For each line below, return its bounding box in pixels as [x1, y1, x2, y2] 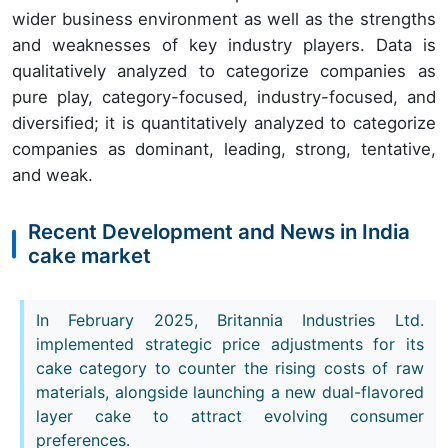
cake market [28, 243, 151, 269]
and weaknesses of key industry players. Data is [12, 35, 436, 56]
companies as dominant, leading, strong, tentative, [12, 139, 436, 160]
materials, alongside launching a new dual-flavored [36, 381, 424, 402]
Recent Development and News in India [28, 219, 410, 245]
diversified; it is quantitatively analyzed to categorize [12, 113, 436, 134]
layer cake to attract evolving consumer [36, 405, 424, 426]
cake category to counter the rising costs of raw [36, 357, 424, 378]
